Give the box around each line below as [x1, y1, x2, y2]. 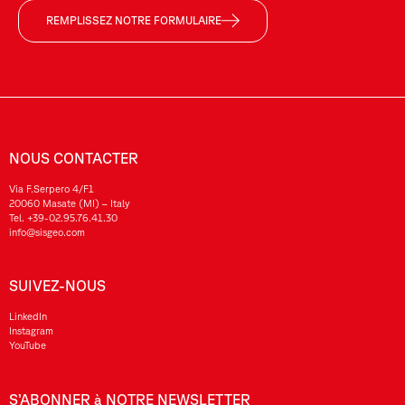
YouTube [9, 339, 46, 352]
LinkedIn [9, 310, 47, 323]
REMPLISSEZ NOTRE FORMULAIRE [46, 14, 221, 27]
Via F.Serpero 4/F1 [9, 182, 94, 194]
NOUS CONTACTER [9, 149, 138, 166]
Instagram [9, 325, 53, 337]
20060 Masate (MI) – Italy [9, 196, 130, 209]
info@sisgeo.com [9, 225, 85, 238]
